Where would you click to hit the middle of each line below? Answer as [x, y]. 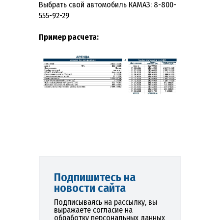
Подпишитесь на [95, 177]
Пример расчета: [69, 37]
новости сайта [90, 188]
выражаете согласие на [93, 210]
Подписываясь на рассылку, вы [106, 202]
